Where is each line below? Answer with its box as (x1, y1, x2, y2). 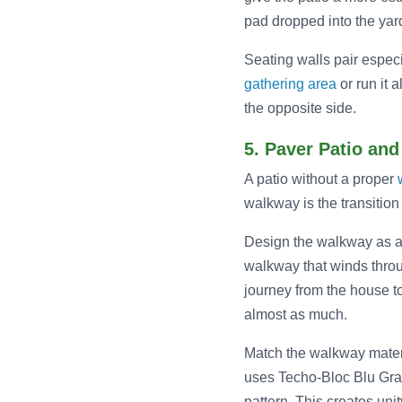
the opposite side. (244, 100, 356, 117)
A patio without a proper (244, 171, 398, 188)
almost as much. (244, 307, 347, 323)
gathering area (244, 76, 336, 92)
